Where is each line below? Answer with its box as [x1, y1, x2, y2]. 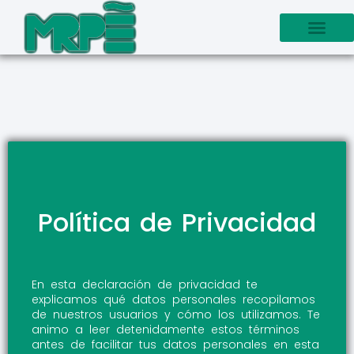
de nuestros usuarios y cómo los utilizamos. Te [32, 306, 320, 322]
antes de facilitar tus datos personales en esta [32, 336, 319, 352]
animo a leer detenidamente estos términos [32, 321, 299, 337]
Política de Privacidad [38, 205, 316, 241]
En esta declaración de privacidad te [32, 276, 258, 292]
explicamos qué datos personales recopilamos [32, 291, 315, 307]
